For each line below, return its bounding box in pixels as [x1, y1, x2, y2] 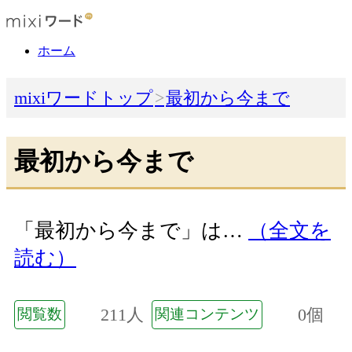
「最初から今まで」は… [14, 219, 248, 243]
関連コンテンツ [155, 305, 259, 322]
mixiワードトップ [14, 88, 153, 108]
